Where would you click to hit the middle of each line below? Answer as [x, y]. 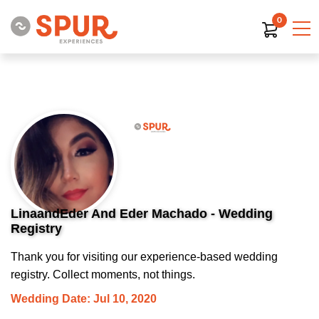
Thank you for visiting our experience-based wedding [144, 257]
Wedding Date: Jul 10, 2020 [84, 299]
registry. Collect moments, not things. [103, 274]
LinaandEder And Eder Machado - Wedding [142, 214]
